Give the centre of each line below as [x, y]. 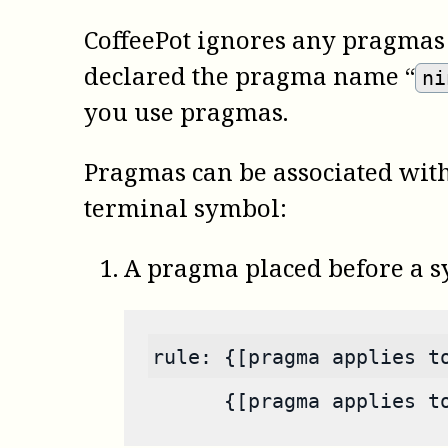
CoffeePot [137, 40]
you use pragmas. [186, 112]
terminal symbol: [185, 208]
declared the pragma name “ [249, 76]
